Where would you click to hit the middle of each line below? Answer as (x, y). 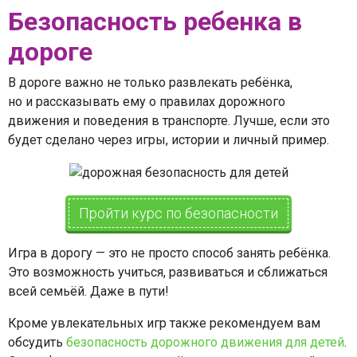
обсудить (37, 342)
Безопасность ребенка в (155, 22)
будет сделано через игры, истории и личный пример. (170, 140)
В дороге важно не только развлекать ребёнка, (150, 83)
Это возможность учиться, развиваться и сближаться (168, 272)
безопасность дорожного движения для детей (205, 342)
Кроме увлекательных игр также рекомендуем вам (164, 323)
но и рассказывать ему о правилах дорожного (147, 102)
